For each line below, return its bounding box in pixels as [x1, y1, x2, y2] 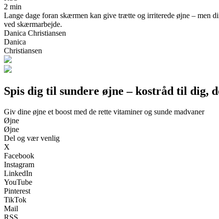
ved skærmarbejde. [4, 20, 62, 28]
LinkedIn [4, 169, 32, 177]
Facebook [4, 151, 34, 160]
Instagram [4, 160, 34, 169]
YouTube [4, 177, 32, 186]
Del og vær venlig [4, 133, 60, 142]
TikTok [4, 195, 26, 204]
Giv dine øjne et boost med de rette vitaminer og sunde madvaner [4, 107, 204, 116]
